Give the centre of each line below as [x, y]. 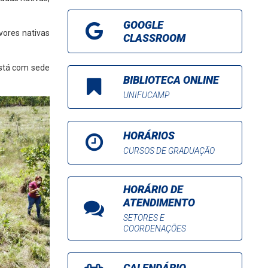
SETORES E [144, 218]
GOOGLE [144, 25]
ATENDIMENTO [159, 202]
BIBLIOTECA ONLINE [171, 80]
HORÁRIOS [149, 135]
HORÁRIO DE [153, 189]
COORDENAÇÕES [155, 229]
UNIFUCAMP [147, 95]
